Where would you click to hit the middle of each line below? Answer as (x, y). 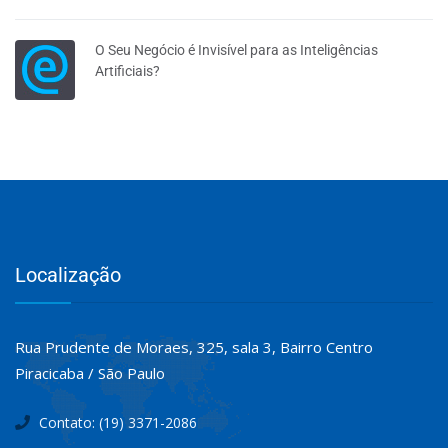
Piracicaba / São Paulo (90, 373)
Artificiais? (127, 71)
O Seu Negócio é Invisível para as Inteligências (236, 50)
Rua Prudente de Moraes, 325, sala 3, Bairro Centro (194, 347)
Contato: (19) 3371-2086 (116, 423)
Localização (68, 275)
